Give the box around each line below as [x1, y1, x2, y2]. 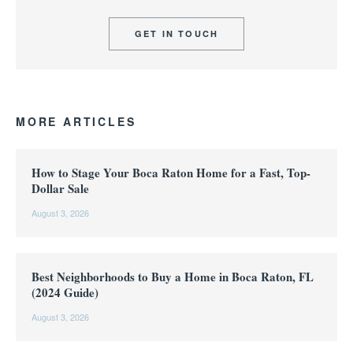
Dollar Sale [32, 180, 89, 197]
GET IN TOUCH [134, 28, 219, 39]
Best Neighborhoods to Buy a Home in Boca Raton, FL [32, 268, 314, 285]
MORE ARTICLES [16, 113, 136, 129]
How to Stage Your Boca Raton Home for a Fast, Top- [32, 164, 310, 181]
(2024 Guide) [32, 284, 98, 301]
